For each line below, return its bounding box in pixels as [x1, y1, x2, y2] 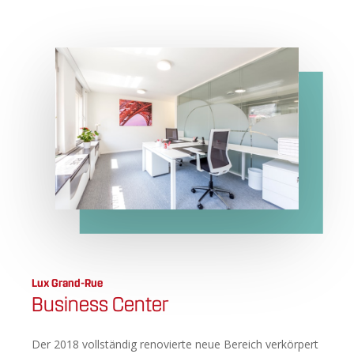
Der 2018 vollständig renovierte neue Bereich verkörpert [32, 337, 319, 352]
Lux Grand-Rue [32, 277, 104, 291]
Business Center [32, 292, 170, 318]
